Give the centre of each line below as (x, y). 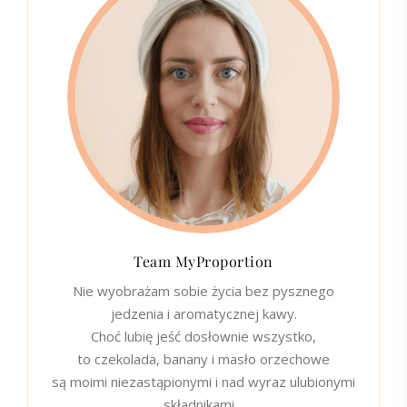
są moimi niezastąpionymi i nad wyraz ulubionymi (203, 381)
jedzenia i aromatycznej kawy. (203, 313)
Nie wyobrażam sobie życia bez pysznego (203, 290)
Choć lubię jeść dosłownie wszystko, (203, 336)
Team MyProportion (203, 261)
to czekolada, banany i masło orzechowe (203, 358)
